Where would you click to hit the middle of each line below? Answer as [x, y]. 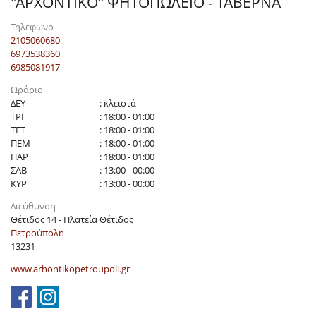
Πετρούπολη [37, 233]
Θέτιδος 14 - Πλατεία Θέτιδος [72, 220]
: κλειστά [118, 103]
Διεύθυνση [33, 206]
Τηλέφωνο [32, 26]
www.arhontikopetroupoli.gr [70, 269]
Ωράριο [27, 90]
